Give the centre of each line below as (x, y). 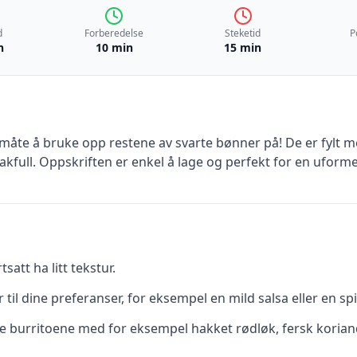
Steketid (243, 33)
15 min (243, 47)
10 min (114, 47)
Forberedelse (114, 33)
